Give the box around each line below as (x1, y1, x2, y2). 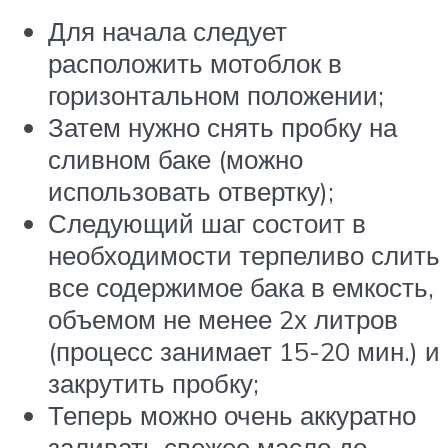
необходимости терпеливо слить (48, 239, 440, 272)
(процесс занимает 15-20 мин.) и (48, 335, 440, 368)
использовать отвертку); (48, 175, 334, 208)
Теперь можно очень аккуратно (48, 399, 416, 432)
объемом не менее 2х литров (48, 303, 398, 336)
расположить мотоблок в (48, 47, 342, 80)
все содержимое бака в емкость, (48, 271, 434, 304)
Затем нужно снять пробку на (48, 111, 397, 144)
